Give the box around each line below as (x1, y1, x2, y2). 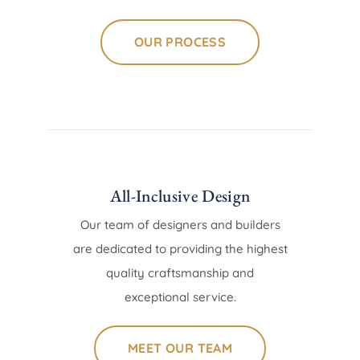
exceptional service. (124, 289, 236, 305)
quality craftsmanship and (106, 265, 254, 281)
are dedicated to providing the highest (72, 241, 288, 257)
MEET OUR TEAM (127, 340, 233, 357)
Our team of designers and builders (80, 217, 280, 233)
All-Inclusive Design (109, 185, 251, 207)
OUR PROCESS (133, 34, 227, 51)
